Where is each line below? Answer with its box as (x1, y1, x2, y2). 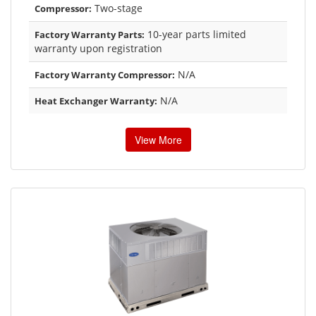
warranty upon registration (35, 41, 162, 55)
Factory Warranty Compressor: (35, 68, 175, 81)
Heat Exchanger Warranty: (35, 94, 157, 107)
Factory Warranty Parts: (35, 28, 145, 41)
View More (134, 132, 182, 147)
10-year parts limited (145, 27, 246, 41)
